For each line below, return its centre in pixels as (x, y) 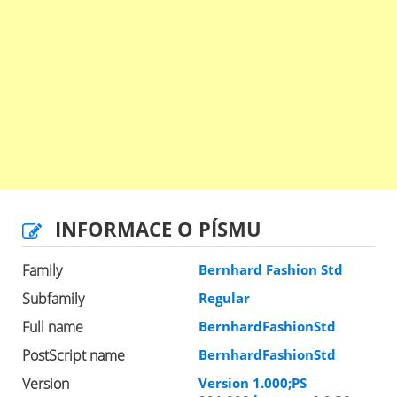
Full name (53, 327)
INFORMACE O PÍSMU (158, 229)
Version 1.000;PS (253, 383)
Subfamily (53, 299)
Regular (224, 298)
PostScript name (74, 356)
